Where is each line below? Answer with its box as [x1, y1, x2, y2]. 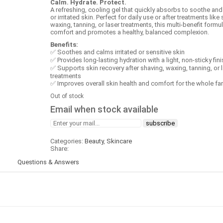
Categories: [50, 137, 85, 145]
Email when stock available [50, 104, 158, 114]
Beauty [85, 137, 104, 145]
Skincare [107, 137, 132, 145]
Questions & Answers [17, 158, 79, 166]
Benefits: [50, 41, 78, 48]
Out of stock [50, 93, 84, 100]
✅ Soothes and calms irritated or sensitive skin [50, 48, 185, 56]
